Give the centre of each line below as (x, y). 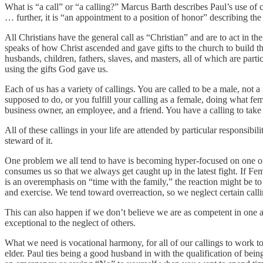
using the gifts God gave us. (56, 69)
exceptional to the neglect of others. (70, 223)
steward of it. (29, 141)
